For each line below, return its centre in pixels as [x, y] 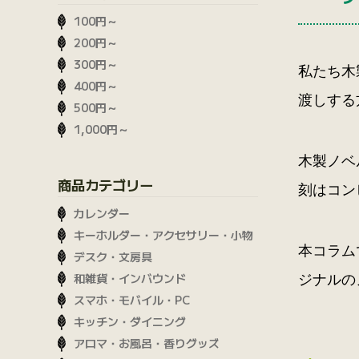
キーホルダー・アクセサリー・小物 [163, 235]
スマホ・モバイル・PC [132, 300]
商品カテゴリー [105, 185]
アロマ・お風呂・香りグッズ [147, 343]
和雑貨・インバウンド [130, 278]
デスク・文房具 [113, 257]
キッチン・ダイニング [130, 322]
